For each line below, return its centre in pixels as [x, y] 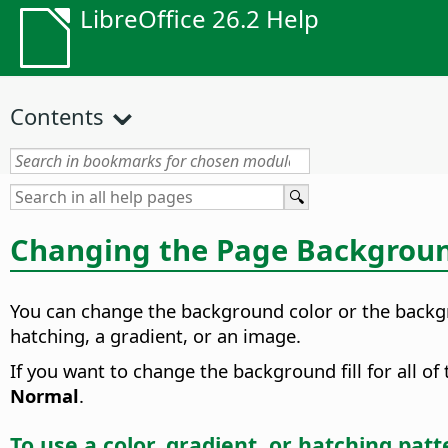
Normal [44, 396]
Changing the [113, 249]
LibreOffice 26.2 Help [199, 18]
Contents [57, 116]
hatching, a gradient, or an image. [155, 336]
